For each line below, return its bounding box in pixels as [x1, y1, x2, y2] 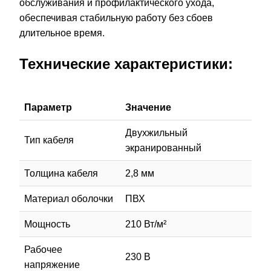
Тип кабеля [24, 134, 74, 145]
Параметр [24, 102, 72, 113]
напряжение [24, 259, 80, 270]
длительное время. [19, 27, 105, 38]
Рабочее [24, 244, 62, 255]
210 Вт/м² [125, 218, 166, 229]
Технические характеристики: [19, 55, 233, 72]
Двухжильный [125, 127, 188, 138]
